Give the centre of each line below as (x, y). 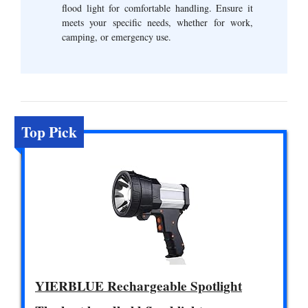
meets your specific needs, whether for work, (157, 22)
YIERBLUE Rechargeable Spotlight (139, 286)
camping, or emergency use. (117, 36)
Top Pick (49, 131)
